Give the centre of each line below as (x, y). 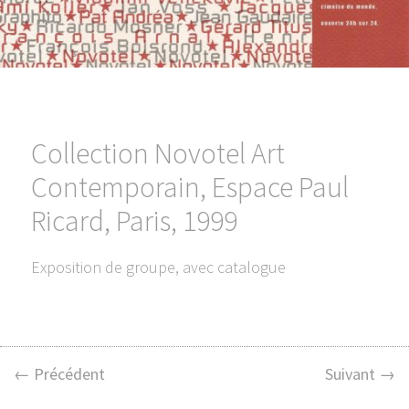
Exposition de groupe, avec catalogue (158, 267)
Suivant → (360, 373)
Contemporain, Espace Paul (189, 188)
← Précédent (59, 373)
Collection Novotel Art (157, 154)
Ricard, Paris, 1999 (134, 221)
